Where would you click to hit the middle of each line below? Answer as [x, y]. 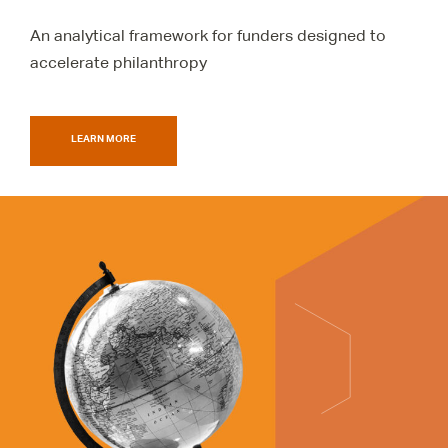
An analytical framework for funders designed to [208, 35]
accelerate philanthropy [118, 62]
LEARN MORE [103, 137]
